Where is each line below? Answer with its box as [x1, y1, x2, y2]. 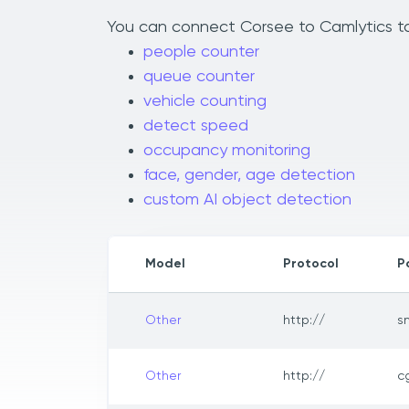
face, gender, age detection [143, 167, 355, 184]
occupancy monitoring [143, 142, 310, 160]
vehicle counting [143, 93, 267, 110]
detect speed [143, 118, 248, 135]
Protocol [283, 257, 339, 271]
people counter [143, 44, 259, 61]
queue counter [143, 68, 255, 86]
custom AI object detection [143, 192, 351, 209]
